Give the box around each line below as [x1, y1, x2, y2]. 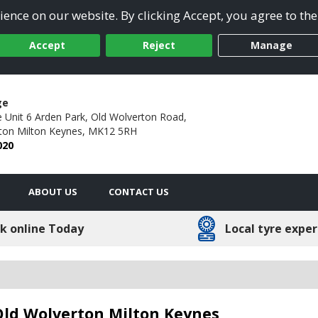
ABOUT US [28, 185, 77, 198]
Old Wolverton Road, [90, 109, 187, 124]
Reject [143, 38, 175, 53]
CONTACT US [109, 185, 169, 198]
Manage [250, 38, 292, 53]
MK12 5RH [87, 124, 137, 138]
